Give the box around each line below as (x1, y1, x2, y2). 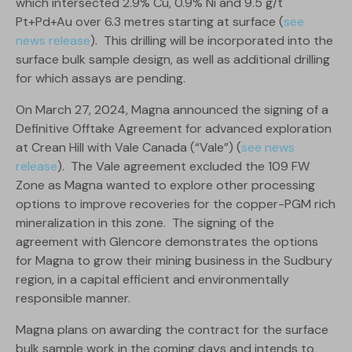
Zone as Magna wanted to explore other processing (16, 177, 315, 194)
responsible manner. (16, 290, 130, 307)
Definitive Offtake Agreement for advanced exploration (16, 120, 332, 137)
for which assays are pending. (16, 70, 185, 87)
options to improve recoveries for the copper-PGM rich (16, 196, 335, 213)
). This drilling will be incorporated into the (90, 32, 333, 49)
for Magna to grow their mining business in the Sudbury (16, 252, 332, 269)
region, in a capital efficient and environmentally (16, 271, 289, 288)
